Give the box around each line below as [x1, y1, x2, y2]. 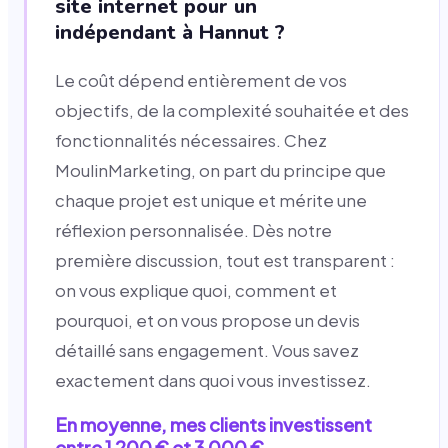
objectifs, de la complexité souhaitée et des [55, 99, 409, 121]
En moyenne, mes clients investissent [55, 412, 372, 436]
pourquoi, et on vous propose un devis [55, 309, 360, 331]
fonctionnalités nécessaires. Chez [55, 129, 327, 151]
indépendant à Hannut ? [55, 18, 285, 46]
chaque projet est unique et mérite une [55, 189, 367, 211]
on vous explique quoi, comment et [55, 279, 337, 301]
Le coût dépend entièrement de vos [55, 69, 347, 91]
